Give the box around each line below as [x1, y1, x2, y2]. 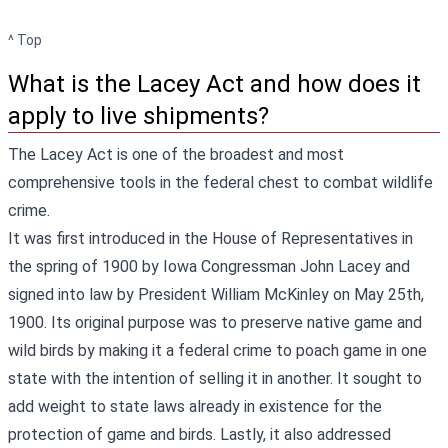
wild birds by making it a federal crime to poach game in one [8, 340, 427, 360]
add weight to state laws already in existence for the [8, 396, 382, 416]
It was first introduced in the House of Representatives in [8, 228, 413, 248]
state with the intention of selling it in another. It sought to [8, 368, 422, 388]
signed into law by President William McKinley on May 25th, [8, 284, 424, 304]
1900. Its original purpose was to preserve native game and [8, 312, 422, 332]
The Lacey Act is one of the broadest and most [8, 144, 344, 164]
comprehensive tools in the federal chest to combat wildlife [8, 172, 433, 192]
